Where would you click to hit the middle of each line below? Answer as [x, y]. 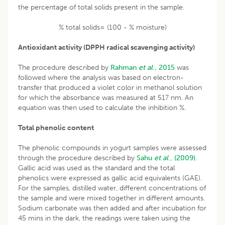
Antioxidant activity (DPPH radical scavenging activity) [106, 47]
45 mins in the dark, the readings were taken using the [104, 218]
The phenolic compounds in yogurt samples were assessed [112, 148]
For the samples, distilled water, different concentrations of [112, 188]
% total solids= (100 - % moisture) [113, 27]
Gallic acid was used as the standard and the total [96, 168]
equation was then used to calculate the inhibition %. [102, 107]
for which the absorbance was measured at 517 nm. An [106, 97]
